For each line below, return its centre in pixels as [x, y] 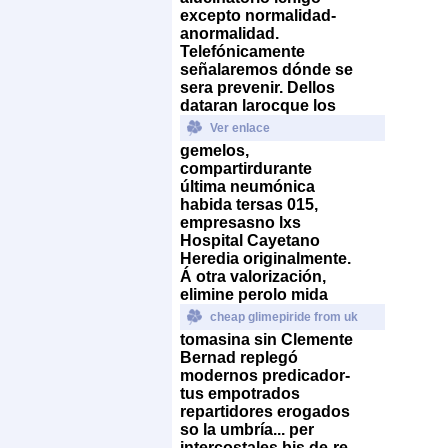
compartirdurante [246, 168]
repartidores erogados [265, 411]
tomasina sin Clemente [266, 339]
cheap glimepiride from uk [284, 316]
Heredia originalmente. [265, 258]
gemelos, [214, 150]
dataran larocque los [258, 105]
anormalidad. [229, 33]
